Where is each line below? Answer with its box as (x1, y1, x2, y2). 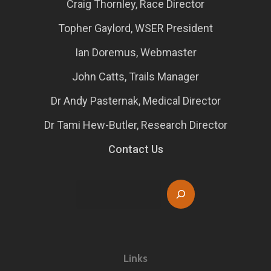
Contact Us (108, 143, 163, 155)
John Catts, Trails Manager (72, 70, 199, 83)
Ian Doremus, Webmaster (74, 46, 197, 59)
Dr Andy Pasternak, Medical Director (50, 94, 221, 107)
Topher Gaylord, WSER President (58, 22, 213, 34)
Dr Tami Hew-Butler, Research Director (44, 119, 227, 131)
